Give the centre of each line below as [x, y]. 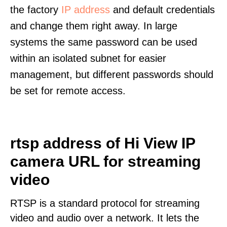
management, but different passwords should [112, 74]
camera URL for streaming [105, 161]
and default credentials [162, 10]
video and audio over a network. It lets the [105, 218]
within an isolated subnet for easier [88, 58]
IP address [86, 10]
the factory [36, 10]
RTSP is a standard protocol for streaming [105, 203]
